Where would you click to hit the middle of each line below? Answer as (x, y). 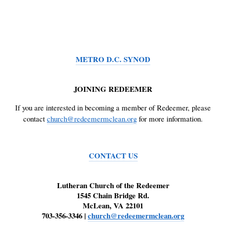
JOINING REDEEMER (113, 89)
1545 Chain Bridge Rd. (113, 195)
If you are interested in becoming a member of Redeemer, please (113, 108)
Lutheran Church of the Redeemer (113, 185)
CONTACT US (113, 156)
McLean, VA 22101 (113, 205)
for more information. (170, 119)
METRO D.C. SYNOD (113, 59)
